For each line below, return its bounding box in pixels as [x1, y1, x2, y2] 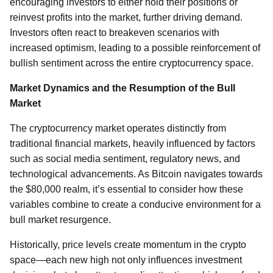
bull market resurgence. [10, 214, 111, 225]
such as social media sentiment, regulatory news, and [10, 154, 240, 164]
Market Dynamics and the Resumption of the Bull [10, 83, 235, 93]
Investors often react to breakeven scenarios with [10, 27, 219, 38]
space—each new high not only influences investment [10, 255, 242, 265]
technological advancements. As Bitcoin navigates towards [10, 169, 263, 179]
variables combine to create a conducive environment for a [10, 199, 261, 210]
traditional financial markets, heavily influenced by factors [10, 138, 255, 149]
